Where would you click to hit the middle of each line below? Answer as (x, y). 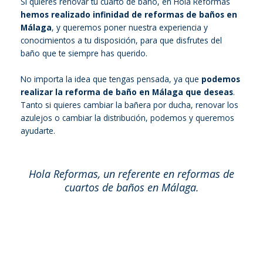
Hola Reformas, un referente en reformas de (131, 174)
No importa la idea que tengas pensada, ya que (111, 79)
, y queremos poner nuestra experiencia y (130, 27)
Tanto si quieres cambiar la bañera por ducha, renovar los (129, 104)
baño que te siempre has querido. (84, 53)
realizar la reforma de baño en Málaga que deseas (127, 92)
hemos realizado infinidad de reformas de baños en (129, 14)
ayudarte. (38, 130)
